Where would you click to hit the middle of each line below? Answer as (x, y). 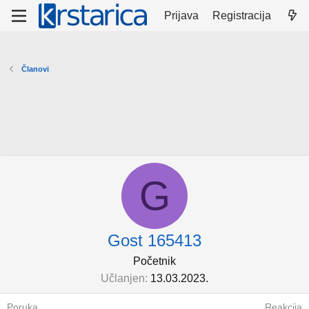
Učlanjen (123, 278)
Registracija (242, 15)
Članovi (35, 69)
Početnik (154, 261)
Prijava (182, 15)
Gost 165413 (154, 240)
